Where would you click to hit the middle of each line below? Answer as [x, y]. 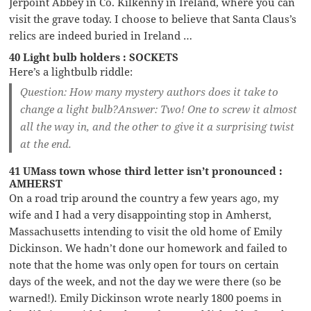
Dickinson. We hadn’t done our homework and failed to [149, 247]
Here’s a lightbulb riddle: [71, 71]
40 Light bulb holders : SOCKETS [94, 57]
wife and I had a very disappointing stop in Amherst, [141, 214]
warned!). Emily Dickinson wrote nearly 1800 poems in [146, 297]
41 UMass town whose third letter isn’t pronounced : [146, 170]
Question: [44, 91]
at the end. [46, 143]
